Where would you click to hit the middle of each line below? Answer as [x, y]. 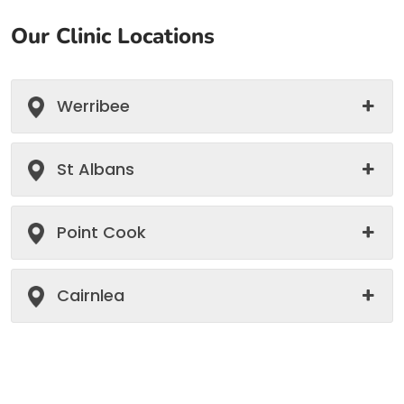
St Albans [96, 169]
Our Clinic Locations [113, 36]
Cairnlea [91, 295]
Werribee [93, 106]
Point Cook [101, 232]
